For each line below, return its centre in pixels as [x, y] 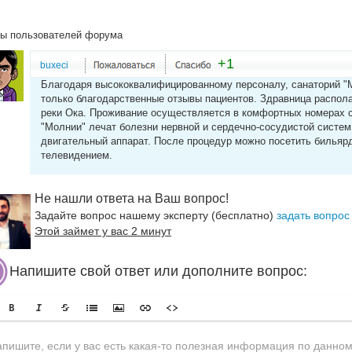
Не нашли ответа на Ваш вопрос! [132, 198]
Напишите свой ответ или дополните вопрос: [158, 271]
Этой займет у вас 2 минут [103, 231]
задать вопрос [313, 215]
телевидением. [77, 155]
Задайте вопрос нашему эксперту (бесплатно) [156, 215]
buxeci [54, 65]
